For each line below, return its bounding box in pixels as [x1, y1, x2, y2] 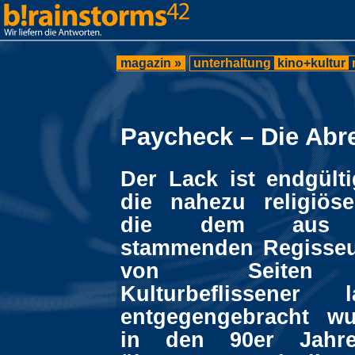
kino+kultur [274, 56, 349, 70]
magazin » [117, 56, 185, 70]
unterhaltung [190, 56, 274, 70]
